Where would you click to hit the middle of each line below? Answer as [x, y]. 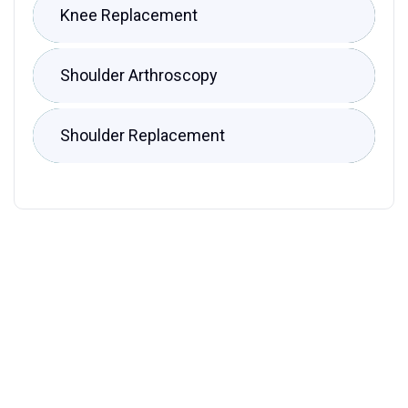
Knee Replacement [129, 15]
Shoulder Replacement [143, 135]
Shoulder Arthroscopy [139, 75]
